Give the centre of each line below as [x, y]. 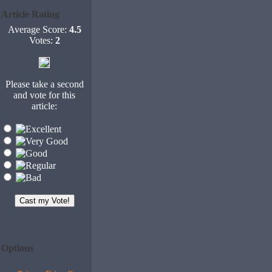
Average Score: [38, 29]
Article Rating [30, 14]
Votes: [42, 40]
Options [17, 248]
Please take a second [44, 84]
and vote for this [44, 95]
